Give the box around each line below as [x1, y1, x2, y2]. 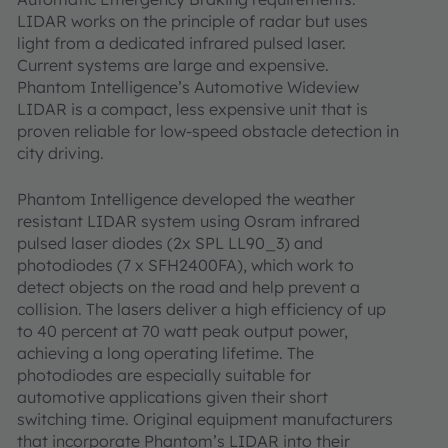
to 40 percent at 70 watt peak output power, [17, 321, 348, 341]
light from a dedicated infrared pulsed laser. [17, 33, 346, 53]
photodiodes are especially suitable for [17, 365, 311, 385]
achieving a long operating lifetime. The [17, 343, 314, 363]
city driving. [17, 143, 104, 163]
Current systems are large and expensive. [17, 55, 329, 75]
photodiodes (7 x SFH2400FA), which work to [17, 255, 354, 275]
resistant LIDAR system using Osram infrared [17, 211, 360, 231]
